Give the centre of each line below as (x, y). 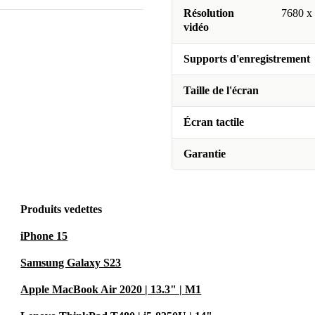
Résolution (209, 13)
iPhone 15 (44, 236)
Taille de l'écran (221, 91)
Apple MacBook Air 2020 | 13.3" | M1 (111, 290)
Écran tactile (214, 122)
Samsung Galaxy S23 (71, 263)
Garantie (205, 154)
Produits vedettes (62, 210)
